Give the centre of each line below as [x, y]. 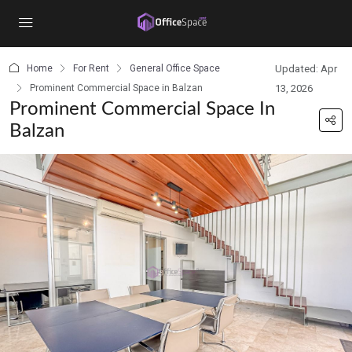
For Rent [91, 68]
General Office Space [175, 68]
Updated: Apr [306, 69]
